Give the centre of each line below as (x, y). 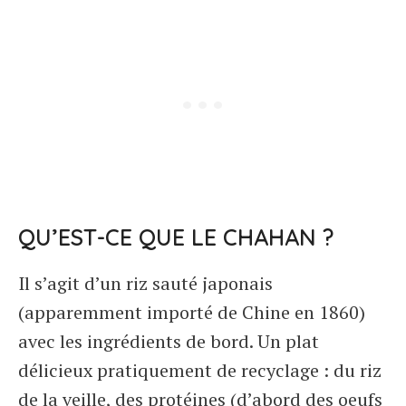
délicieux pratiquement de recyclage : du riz (200, 370)
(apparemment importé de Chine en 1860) (192, 312)
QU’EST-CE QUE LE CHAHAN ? (176, 237)
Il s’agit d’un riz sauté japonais (145, 283)
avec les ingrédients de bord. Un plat (169, 341)
